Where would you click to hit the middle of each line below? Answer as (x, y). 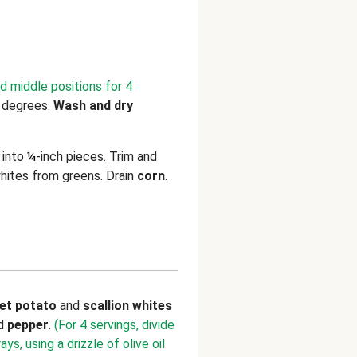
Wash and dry (93, 106)
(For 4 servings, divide (114, 325)
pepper (28, 325)
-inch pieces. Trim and (96, 157)
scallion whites (127, 306)
